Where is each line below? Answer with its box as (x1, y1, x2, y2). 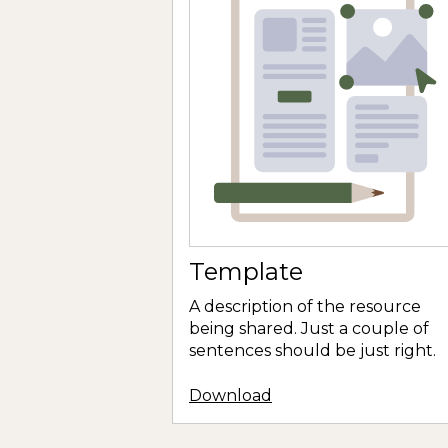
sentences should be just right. (189, 341, 436, 361)
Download (189, 385, 272, 405)
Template (189, 257, 303, 287)
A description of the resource (189, 297, 421, 317)
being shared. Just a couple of (189, 319, 429, 339)
